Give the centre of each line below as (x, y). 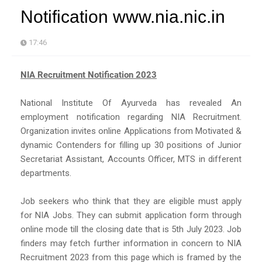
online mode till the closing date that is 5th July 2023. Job (131, 229)
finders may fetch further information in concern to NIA (131, 243)
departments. (46, 173)
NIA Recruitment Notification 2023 (89, 75)
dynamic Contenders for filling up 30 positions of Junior (131, 145)
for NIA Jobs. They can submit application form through (131, 215)
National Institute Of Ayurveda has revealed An (131, 103)
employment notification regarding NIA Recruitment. (131, 117)
